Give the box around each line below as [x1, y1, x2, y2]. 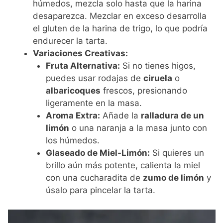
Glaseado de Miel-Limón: [45, 148, 150, 158]
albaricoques [45, 86, 101, 96]
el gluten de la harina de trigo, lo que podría [33, 23, 208, 34]
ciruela [143, 73, 172, 84]
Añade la [100, 111, 141, 121]
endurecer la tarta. [33, 36, 108, 46]
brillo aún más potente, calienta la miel [45, 160, 200, 171]
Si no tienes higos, [119, 61, 196, 71]
